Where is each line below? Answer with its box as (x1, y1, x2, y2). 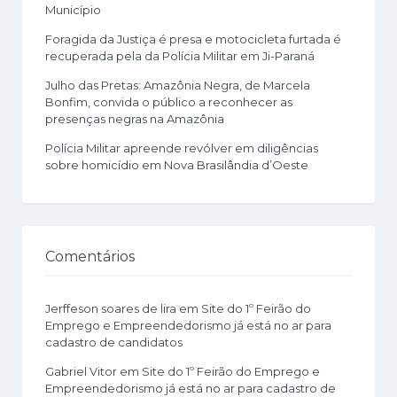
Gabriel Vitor (45, 363, 117, 378)
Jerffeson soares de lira (45, 300, 176, 315)
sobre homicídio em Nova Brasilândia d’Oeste (45, 157, 308, 172)
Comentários (45, 247, 135, 265)
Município (45, 2, 101, 17)
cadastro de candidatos (45, 334, 183, 349)
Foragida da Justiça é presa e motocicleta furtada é (45, 31, 341, 46)
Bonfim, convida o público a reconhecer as (45, 94, 292, 109)
